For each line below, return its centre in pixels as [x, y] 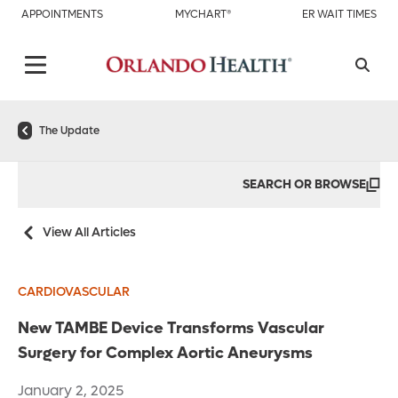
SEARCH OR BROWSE [304, 185]
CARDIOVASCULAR [74, 292]
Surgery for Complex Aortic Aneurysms [165, 354]
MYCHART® [203, 14]
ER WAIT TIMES [339, 14]
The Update [69, 131]
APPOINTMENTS [62, 14]
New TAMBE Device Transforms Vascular [171, 329]
